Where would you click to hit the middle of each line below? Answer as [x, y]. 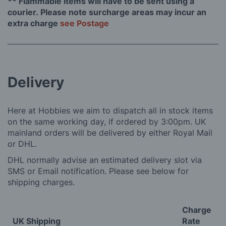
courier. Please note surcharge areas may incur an [107, 12]
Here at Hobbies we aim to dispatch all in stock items [110, 111]
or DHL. [22, 144]
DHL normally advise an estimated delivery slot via [105, 160]
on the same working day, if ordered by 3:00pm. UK [107, 122]
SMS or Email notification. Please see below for [98, 171]
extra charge [34, 23]
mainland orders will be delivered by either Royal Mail [110, 133]
